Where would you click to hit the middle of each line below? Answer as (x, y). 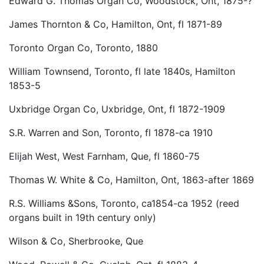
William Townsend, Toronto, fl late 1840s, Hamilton (122, 72)
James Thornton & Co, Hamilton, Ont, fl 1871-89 (115, 24)
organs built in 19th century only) (82, 218)
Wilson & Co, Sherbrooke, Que (76, 241)
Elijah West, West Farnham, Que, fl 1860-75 (104, 156)
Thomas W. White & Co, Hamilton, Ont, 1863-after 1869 (131, 180)
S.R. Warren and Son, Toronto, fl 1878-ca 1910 (111, 133)
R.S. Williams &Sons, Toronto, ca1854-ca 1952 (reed (124, 204)
